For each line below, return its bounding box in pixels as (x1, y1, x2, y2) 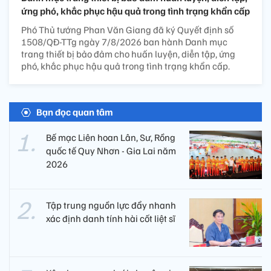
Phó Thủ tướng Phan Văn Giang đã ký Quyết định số (21, 23, 233, 36)
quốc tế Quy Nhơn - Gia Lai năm (46, 144, 176, 157)
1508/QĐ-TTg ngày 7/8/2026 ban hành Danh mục (21, 35, 227, 48)
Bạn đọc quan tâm (36, 105, 113, 118)
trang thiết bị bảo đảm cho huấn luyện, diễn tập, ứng (21, 47, 235, 60)
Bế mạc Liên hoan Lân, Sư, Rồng (46, 131, 175, 143)
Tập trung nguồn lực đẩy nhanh (46, 198, 176, 211)
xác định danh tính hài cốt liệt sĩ (46, 212, 175, 224)
